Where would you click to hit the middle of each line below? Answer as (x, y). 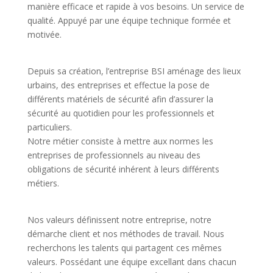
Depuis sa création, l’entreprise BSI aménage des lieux (134, 71)
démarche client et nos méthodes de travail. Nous (126, 234)
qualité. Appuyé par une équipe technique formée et (129, 20)
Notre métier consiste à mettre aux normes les (120, 141)
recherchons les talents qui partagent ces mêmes (124, 248)
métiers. (43, 183)
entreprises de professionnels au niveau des (114, 155)
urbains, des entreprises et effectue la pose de (118, 85)
